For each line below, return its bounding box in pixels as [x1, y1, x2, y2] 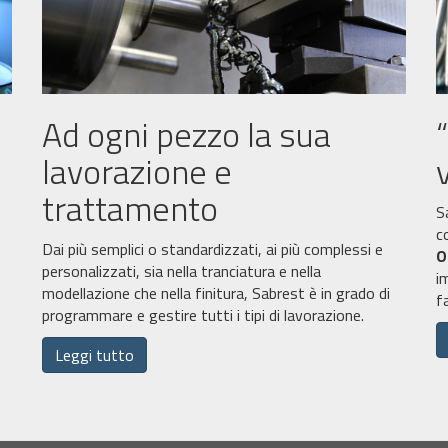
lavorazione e [41, 145, 232, 198]
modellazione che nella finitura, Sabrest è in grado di [41, 281, 390, 306]
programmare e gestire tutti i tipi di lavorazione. [41, 303, 364, 328]
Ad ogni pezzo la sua [41, 108, 331, 161]
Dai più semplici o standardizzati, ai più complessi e [41, 237, 383, 262]
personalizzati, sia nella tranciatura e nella [41, 259, 321, 284]
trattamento [41, 182, 218, 235]
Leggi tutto [54, 343, 134, 368]
